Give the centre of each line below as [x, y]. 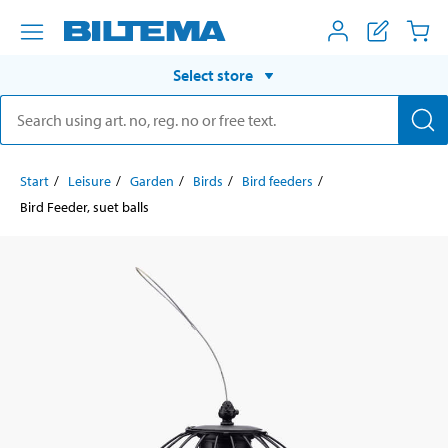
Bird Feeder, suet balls [84, 206]
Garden [152, 180]
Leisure [89, 180]
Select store [213, 74]
